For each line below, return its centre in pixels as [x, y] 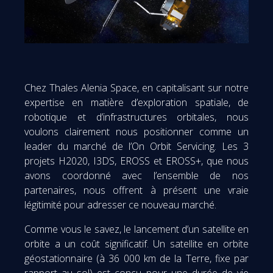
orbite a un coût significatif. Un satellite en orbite [136, 243]
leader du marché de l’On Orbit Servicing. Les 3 [136, 146]
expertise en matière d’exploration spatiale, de [136, 102]
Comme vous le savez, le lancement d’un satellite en [136, 229]
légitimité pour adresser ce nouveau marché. [120, 204]
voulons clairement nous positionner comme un [136, 131]
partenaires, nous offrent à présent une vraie [136, 190]
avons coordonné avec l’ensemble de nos [136, 175]
